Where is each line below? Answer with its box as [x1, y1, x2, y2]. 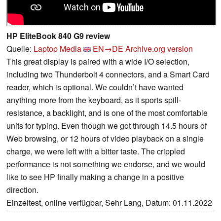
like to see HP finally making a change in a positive [6, 171, 184, 183]
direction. [6, 184, 38, 196]
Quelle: [6, 43, 34, 55]
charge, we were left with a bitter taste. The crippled [6, 146, 185, 157]
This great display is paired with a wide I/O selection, [6, 56, 189, 68]
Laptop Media [34, 43, 81, 55]
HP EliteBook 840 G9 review [6, 30, 110, 42]
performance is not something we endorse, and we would [6, 158, 205, 170]
